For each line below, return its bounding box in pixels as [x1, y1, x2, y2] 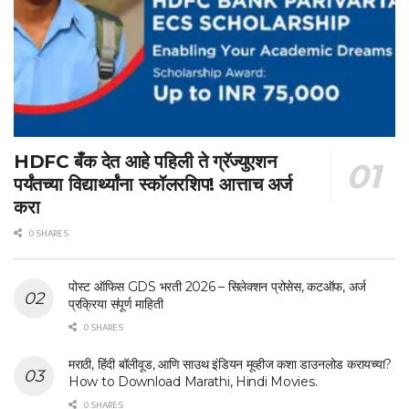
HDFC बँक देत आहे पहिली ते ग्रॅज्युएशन [14, 150, 277, 173]
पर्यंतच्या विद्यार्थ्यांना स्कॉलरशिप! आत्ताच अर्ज [14, 173, 293, 195]
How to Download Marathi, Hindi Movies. [68, 372, 318, 390]
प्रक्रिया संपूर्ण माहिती [68, 295, 167, 312]
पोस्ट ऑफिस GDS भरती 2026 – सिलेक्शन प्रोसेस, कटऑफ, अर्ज [68, 278, 366, 295]
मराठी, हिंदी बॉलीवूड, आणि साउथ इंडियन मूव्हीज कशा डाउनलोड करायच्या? [68, 355, 393, 372]
